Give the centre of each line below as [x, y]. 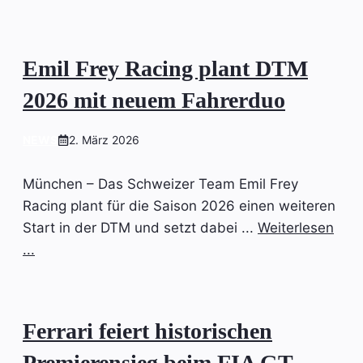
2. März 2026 [104, 140]
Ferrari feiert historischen [147, 331]
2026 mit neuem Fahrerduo [154, 100]
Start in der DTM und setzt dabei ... [140, 228]
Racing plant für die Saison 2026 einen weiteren [179, 206]
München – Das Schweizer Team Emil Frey [160, 184]
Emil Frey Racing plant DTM [165, 69]
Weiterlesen [296, 228]
